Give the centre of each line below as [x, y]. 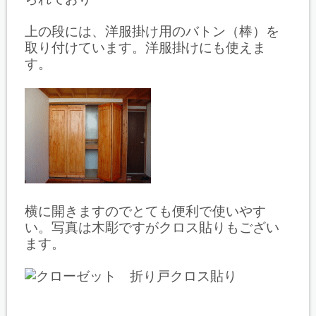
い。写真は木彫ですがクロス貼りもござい [152, 227]
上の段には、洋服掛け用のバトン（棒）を [152, 31]
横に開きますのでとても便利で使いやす [145, 211]
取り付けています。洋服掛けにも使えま [145, 47]
